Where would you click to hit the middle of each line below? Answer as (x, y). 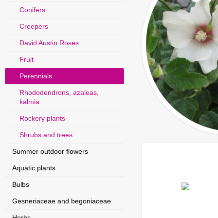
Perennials (36, 76)
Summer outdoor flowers (50, 151)
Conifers (32, 10)
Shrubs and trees (46, 135)
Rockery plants (42, 118)
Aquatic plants (34, 168)
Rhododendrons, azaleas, (59, 92)
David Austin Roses (49, 43)
